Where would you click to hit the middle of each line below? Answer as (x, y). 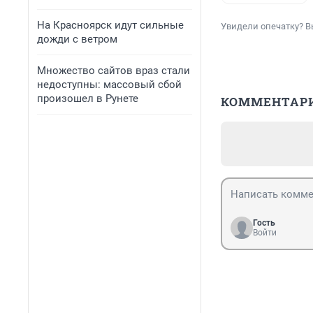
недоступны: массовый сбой (109, 85)
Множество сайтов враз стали (114, 71)
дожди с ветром (77, 39)
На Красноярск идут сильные (110, 25)
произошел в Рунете (88, 99)
